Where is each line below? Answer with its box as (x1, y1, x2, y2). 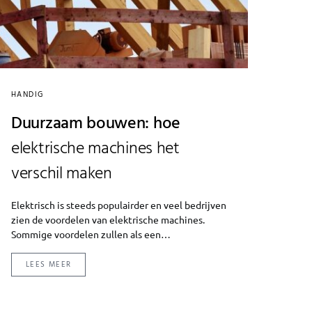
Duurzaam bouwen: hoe (11, 110, 180, 137)
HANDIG (11, 88, 44, 101)
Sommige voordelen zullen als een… (11, 227, 171, 240)
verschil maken (11, 160, 112, 187)
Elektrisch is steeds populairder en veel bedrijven (11, 198, 226, 211)
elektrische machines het (11, 135, 180, 162)
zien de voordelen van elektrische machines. (11, 212, 205, 226)
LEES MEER (26, 258, 72, 271)
